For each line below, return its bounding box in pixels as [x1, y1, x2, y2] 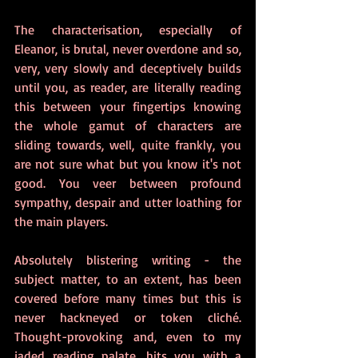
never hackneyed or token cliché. [14, 309, 241, 325]
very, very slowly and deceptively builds [14, 60, 241, 76]
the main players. [14, 213, 108, 229]
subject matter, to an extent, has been [14, 271, 241, 287]
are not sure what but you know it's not [14, 156, 241, 172]
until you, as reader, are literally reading [14, 79, 241, 95]
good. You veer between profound [14, 175, 241, 191]
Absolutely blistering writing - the [14, 252, 241, 268]
